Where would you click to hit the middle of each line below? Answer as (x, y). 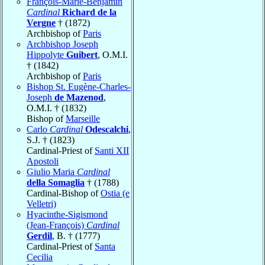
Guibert (82, 54)
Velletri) (41, 203)
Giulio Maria (52, 172)
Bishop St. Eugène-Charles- (79, 86)
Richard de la (89, 12)
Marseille (83, 118)
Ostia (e (115, 193)
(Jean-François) (56, 225)
